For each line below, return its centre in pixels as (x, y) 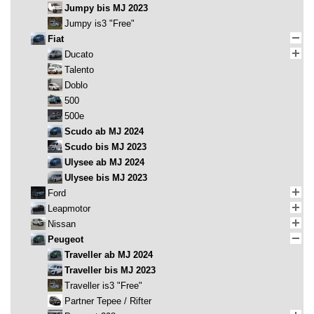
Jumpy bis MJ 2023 (106, 8)
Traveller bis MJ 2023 (110, 271)
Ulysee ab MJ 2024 (104, 163)
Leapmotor (69, 209)
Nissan (62, 224)
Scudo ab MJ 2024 (104, 132)
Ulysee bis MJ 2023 (106, 178)
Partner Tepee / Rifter (108, 301)
